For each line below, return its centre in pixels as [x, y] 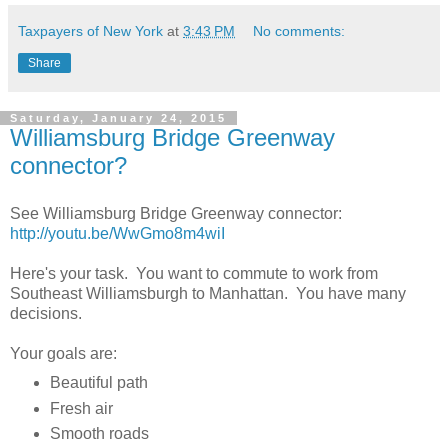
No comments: [299, 30]
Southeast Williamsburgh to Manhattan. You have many [208, 293]
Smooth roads [99, 434]
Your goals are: [63, 353]
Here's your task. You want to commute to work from [194, 273]
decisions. [50, 313]
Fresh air [81, 408]
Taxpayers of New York [90, 30]
